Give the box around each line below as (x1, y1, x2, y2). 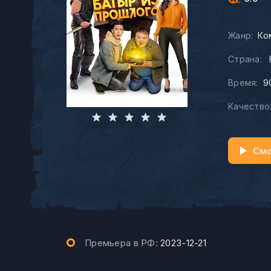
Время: (228, 77, 258, 88)
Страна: (228, 54, 262, 64)
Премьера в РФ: (85, 237, 161, 249)
